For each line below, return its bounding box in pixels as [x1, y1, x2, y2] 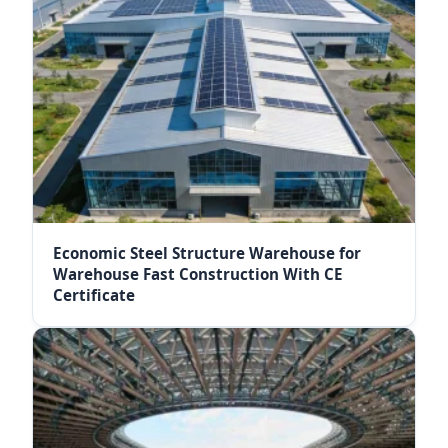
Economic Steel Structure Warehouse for [53, 243, 361, 263]
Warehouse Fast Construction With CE [53, 264, 343, 284]
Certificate [53, 285, 135, 305]
